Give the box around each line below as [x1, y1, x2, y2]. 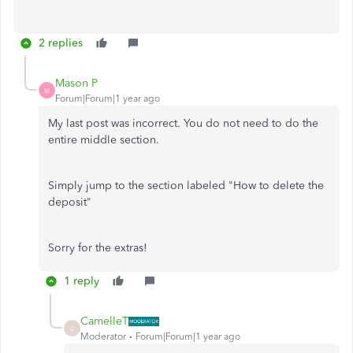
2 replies [39, 36, 83, 50]
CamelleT [80, 314, 128, 328]
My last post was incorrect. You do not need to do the [48, 117, 318, 130]
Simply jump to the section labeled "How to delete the [48, 179, 324, 192]
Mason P [55, 76, 98, 90]
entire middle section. [48, 133, 162, 147]
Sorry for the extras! [48, 241, 147, 255]
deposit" [48, 195, 91, 209]
